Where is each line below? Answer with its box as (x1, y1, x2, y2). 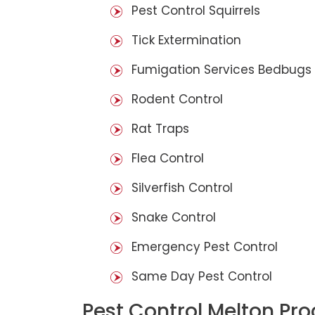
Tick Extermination (131, 32, 241, 49)
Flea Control (131, 150, 204, 167)
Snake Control (131, 209, 216, 226)
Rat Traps (131, 120, 189, 138)
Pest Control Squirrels (131, 2, 260, 20)
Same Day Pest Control (131, 268, 272, 285)
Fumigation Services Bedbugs (131, 61, 311, 79)
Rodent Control (131, 91, 223, 108)
